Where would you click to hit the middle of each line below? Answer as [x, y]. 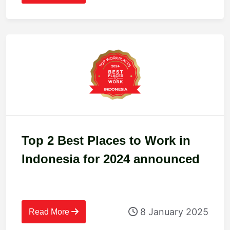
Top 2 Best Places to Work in [106, 141]
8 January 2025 [173, 212]
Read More [50, 212]
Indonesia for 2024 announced [111, 159]
